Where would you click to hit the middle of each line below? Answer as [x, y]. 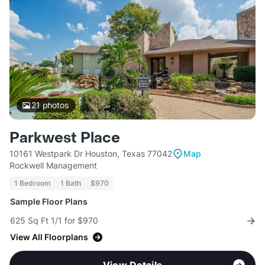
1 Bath [71, 183]
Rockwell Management [53, 166]
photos [54, 105]
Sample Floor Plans [49, 202]
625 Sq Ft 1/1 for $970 [54, 221]
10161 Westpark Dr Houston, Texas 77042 [91, 154]
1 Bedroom [33, 183]
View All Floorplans [49, 237]
